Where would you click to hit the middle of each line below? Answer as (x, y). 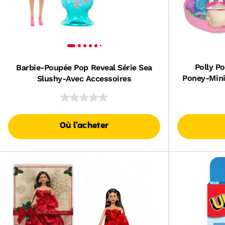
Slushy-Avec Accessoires (84, 78)
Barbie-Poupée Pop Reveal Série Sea (84, 67)
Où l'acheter (84, 126)
